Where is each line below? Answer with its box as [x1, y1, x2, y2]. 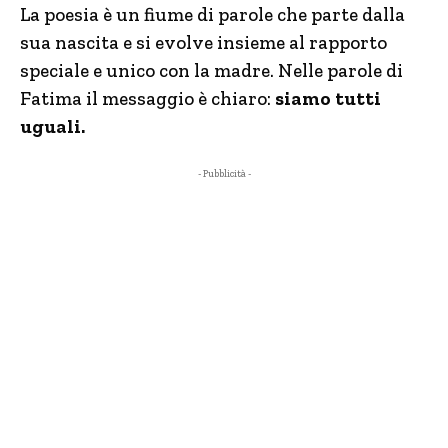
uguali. [20, 115, 85, 138]
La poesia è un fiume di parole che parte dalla [20, 3, 405, 26]
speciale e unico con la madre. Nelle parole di [20, 59, 403, 82]
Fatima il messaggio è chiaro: [20, 87, 275, 110]
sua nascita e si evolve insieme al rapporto [20, 31, 387, 54]
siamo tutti [275, 87, 381, 110]
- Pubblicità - [197, 168, 251, 180]
